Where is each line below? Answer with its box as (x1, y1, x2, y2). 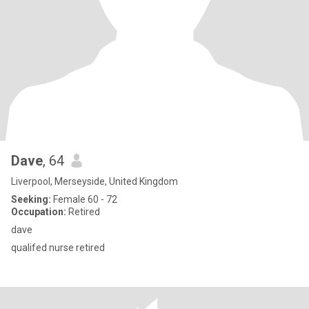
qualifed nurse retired (11, 242, 105, 253)
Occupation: (11, 206, 66, 217)
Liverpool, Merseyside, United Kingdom (11, 176, 178, 187)
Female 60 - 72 (51, 194, 117, 205)
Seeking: (11, 194, 51, 205)
